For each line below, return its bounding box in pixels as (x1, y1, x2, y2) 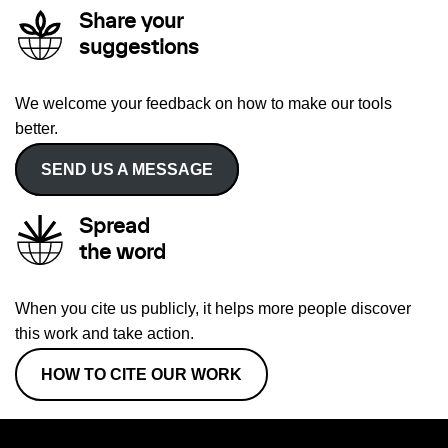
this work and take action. (15, 324, 194, 342)
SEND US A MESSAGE (41, 160, 213, 178)
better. (15, 119, 58, 137)
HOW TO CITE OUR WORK (41, 365, 242, 383)
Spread (79, 216, 150, 237)
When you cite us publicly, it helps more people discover (15, 299, 411, 317)
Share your (79, 11, 183, 32)
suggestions (79, 37, 199, 58)
